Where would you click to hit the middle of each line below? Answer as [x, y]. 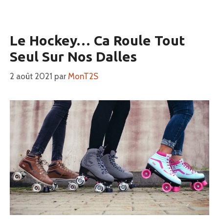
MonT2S [83, 76]
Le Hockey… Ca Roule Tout [97, 41]
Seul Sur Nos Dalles [73, 57]
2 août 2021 [31, 76]
